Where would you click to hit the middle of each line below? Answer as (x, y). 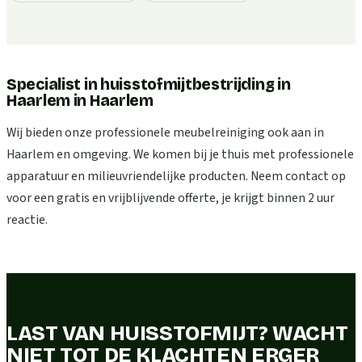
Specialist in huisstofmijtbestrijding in (149, 84)
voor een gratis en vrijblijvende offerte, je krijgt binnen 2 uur (170, 198)
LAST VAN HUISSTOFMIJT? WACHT (177, 333)
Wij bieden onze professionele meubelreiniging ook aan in (165, 132)
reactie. (27, 219)
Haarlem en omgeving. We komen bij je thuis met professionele (180, 154)
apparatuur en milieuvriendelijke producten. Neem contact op (176, 176)
